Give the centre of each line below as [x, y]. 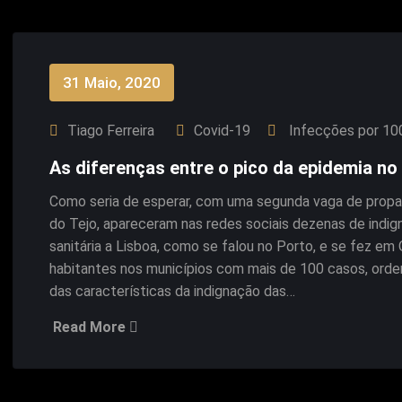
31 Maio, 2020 [112, 83]
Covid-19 [222, 131]
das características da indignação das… [172, 291]
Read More [91, 327]
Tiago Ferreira [111, 131]
